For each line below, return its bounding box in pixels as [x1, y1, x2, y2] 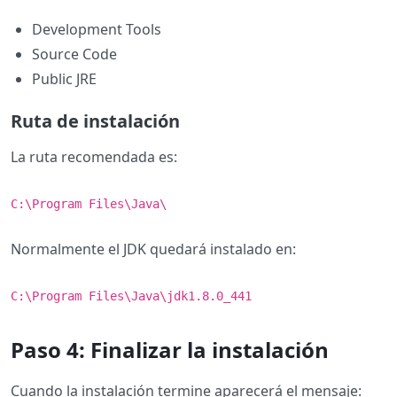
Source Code [32, 44, 117, 64]
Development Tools [32, 19, 161, 39]
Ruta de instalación [11, 109, 180, 133]
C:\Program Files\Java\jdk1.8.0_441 [11, 289, 252, 303]
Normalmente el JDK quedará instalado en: [11, 239, 296, 259]
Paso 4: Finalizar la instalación [11, 335, 329, 364]
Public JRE [32, 69, 97, 89]
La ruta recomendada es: [11, 147, 177, 167]
